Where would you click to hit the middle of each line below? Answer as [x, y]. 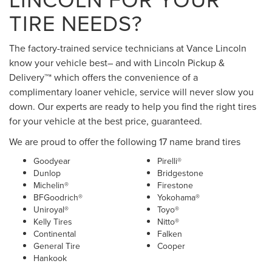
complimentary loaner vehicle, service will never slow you [131, 92]
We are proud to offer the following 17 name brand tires [125, 142]
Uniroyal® [51, 210]
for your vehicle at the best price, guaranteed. [106, 121]
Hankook [50, 258]
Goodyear [52, 161]
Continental [55, 234]
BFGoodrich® [58, 198]
